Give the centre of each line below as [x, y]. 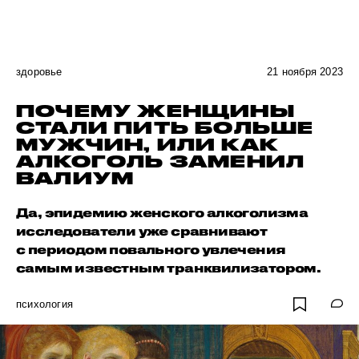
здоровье [39, 72]
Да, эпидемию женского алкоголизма [162, 212]
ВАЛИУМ [75, 178]
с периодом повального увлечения [151, 249]
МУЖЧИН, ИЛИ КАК [147, 144]
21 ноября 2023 [305, 72]
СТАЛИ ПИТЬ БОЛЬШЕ [165, 127]
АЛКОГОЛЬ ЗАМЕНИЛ [161, 161]
